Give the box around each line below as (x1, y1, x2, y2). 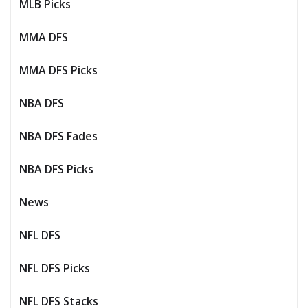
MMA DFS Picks (19, 62, 98, 78)
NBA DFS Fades (19, 128, 98, 144)
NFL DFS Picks (19, 260, 90, 276)
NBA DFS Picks (19, 161, 93, 177)
